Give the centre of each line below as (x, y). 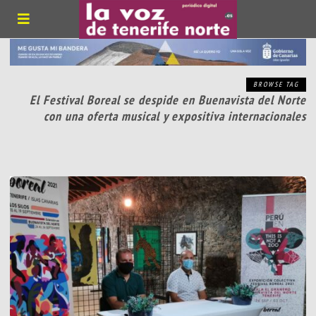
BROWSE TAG (276, 85)
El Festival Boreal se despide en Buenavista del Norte (168, 100)
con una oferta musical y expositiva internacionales (175, 116)
